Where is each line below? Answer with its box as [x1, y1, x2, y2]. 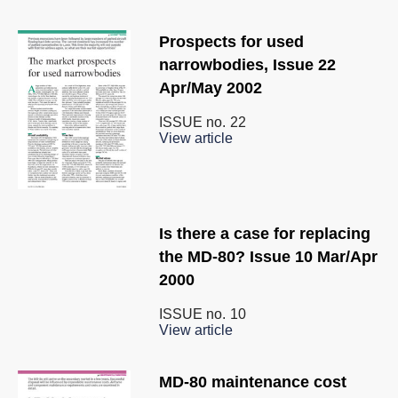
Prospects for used [159, 32, 304, 51]
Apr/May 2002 [159, 78, 262, 97]
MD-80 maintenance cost [159, 373, 346, 392]
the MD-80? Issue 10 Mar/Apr [159, 248, 378, 267]
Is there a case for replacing [159, 225, 370, 243]
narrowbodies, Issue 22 [159, 55, 336, 74]
